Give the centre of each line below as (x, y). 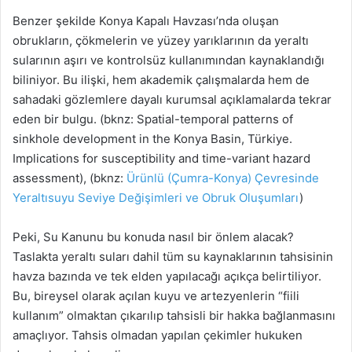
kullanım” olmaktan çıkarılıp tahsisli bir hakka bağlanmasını (174, 316)
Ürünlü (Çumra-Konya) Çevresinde (223, 178)
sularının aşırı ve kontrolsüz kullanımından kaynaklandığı (169, 60)
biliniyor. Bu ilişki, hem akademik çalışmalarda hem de (161, 80)
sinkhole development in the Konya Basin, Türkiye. (152, 139)
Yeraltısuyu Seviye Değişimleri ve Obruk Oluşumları (156, 198)
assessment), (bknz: (70, 178)
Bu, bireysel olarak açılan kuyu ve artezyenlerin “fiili (156, 296)
